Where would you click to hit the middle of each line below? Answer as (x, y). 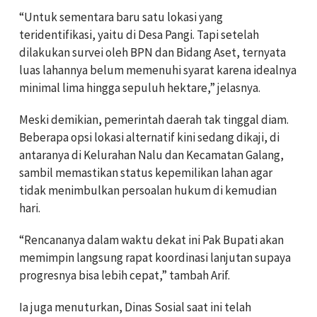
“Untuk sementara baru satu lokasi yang (121, 17)
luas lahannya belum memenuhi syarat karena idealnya (158, 70)
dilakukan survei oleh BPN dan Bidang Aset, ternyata (152, 52)
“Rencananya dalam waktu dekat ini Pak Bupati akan (151, 240)
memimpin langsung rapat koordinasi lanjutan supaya (155, 258)
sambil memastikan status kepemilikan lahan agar (146, 173)
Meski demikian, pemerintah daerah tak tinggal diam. (154, 120)
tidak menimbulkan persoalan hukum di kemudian (148, 190)
